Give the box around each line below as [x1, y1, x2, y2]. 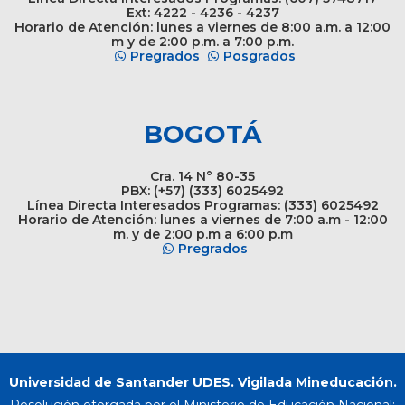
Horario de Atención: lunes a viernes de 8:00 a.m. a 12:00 [14, 19, 391, 36]
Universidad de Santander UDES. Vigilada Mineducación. [8, 374, 397, 391]
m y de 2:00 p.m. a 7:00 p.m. [111, 33, 294, 51]
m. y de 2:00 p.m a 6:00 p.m [112, 226, 293, 243]
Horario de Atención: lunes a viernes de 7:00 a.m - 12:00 [17, 212, 388, 229]
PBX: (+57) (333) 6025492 [121, 183, 284, 200]
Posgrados [222, 48, 296, 65]
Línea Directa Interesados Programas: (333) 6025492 [26, 197, 379, 214]
